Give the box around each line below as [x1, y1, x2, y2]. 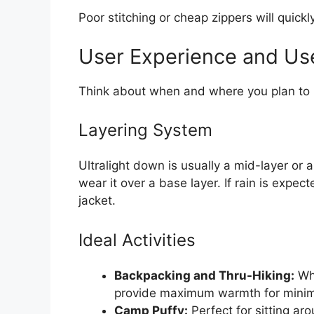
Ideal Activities [78, 229, 196, 250]
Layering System [78, 120, 212, 141]
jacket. [78, 193, 116, 208]
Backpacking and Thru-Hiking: [114, 268, 294, 282]
